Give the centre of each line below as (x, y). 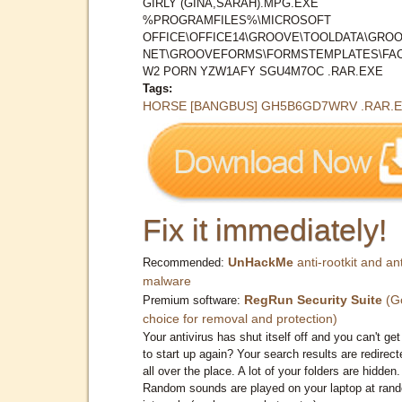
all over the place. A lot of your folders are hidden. (271, 371)
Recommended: (185, 262)
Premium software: (193, 300)
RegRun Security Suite (313, 299)
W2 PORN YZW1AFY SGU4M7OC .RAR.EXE (263, 71)
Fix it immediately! (265, 229)
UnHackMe (261, 262)
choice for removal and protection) (240, 318)
